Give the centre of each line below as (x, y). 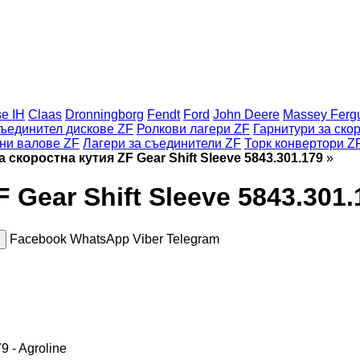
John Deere (246, 115)
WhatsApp (101, 239)
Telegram (193, 239)
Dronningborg (104, 115)
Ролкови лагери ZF (193, 129)
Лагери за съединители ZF (162, 143)
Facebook (40, 239)
